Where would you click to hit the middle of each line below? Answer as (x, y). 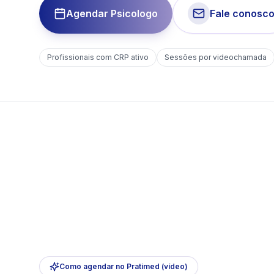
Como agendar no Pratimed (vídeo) (124, 266)
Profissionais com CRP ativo (98, 57)
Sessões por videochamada (216, 57)
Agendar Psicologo (112, 13)
